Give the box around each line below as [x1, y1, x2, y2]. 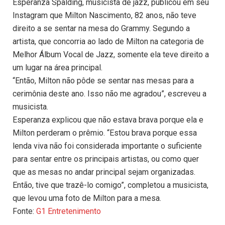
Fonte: [13, 206, 36, 216]
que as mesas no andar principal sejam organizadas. [13, 167, 195, 177]
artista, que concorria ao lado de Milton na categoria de [13, 37, 204, 47]
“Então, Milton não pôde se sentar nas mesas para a [13, 76, 194, 86]
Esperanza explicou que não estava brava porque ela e [13, 115, 203, 125]
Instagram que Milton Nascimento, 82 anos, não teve [13, 11, 196, 21]
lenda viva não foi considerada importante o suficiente [13, 141, 202, 151]
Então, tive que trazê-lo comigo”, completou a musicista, [13, 180, 208, 190]
